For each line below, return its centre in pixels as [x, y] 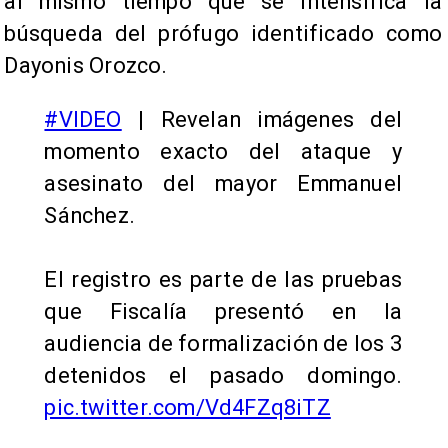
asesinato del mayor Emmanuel [223, 184]
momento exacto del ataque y [223, 152]
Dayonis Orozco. [86, 66]
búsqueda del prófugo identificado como [223, 34]
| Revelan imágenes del [261, 120]
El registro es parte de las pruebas [223, 280]
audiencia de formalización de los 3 [223, 344]
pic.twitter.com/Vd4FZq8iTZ [187, 408]
